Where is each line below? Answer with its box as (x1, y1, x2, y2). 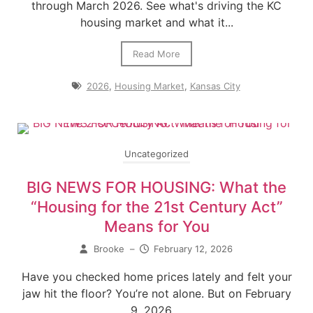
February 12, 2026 (154, 243, 233, 255)
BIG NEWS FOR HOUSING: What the (27, 178, 286, 197)
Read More (133, 48, 180, 60)
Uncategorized (124, 148, 189, 160)
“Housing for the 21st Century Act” (30, 198, 283, 217)
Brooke (94, 243, 124, 255)
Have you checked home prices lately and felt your (21, 270, 292, 284)
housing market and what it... (80, 15, 233, 30)
